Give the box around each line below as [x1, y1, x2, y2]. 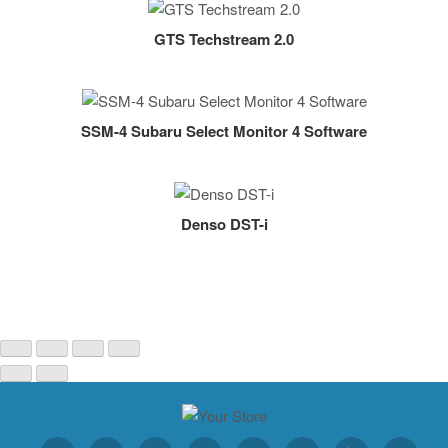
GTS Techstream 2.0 [154, 27, 294, 50]
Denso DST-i [180, 212, 268, 235]
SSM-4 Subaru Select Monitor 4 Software [81, 120, 367, 143]
